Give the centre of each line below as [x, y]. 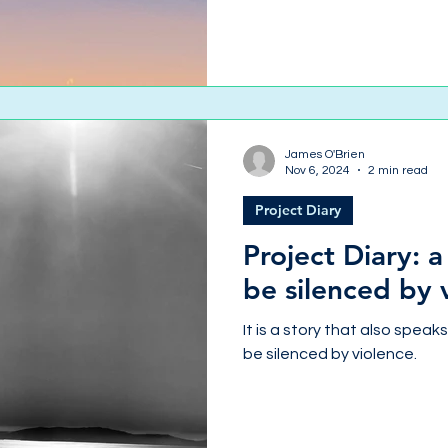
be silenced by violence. [330, 353]
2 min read [398, 170]
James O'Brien [325, 154]
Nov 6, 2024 [317, 170]
